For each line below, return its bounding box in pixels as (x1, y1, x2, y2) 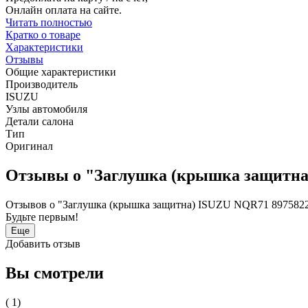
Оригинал (5, 140, 53, 153)
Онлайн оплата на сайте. (5, 4, 122, 16)
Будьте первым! (5, 211, 78, 223)
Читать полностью (5, 16, 92, 29)
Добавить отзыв (5, 238, 80, 250)
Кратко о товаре (5, 29, 80, 41)
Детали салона (5, 115, 74, 128)
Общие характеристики (5, 66, 116, 78)
